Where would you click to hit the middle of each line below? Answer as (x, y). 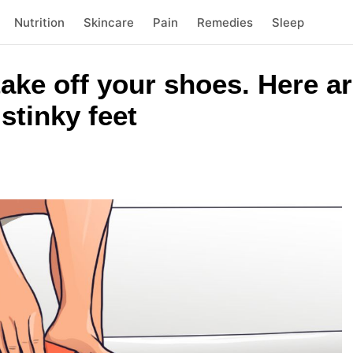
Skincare (108, 22)
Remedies (225, 22)
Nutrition (39, 22)
